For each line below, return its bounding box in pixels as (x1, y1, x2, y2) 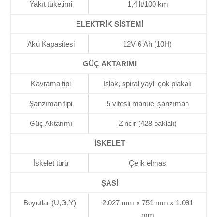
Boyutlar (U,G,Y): (23, 199, 78, 207)
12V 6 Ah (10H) (123, 40, 172, 48)
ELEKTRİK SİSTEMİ (76, 20, 143, 29)
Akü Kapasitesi (27, 40, 75, 48)
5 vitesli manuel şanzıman (106, 99, 189, 108)
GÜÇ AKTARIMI (83, 60, 137, 68)
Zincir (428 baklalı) (118, 119, 177, 128)
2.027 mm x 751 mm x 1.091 (102, 199, 193, 207)
